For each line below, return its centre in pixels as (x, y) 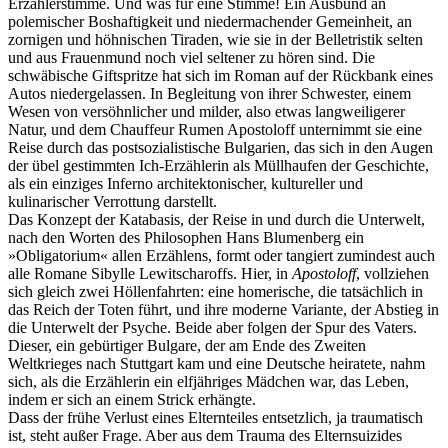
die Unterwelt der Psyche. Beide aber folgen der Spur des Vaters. (212, 328)
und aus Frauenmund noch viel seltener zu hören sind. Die (191, 58)
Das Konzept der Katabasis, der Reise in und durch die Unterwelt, (216, 220)
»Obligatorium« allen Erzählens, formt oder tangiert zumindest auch (221, 256)
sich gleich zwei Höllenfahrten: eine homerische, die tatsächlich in (215, 292)
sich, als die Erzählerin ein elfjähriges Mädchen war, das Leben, (208, 382)
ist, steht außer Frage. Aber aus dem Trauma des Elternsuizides (205, 436)
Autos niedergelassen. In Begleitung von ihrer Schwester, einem (209, 94)
